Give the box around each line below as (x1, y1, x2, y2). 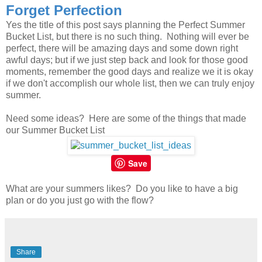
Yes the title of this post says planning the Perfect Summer (6, 20, 245, 30)
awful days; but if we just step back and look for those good (6, 55, 248, 65)
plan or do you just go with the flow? (6, 195, 154, 206)
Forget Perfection (6, 2, 122, 19)
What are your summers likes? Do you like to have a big (6, 184, 238, 194)
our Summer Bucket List (6, 125, 105, 136)
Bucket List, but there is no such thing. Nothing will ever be (6, 32, 249, 42)
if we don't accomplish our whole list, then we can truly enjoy (6, 78, 254, 89)
